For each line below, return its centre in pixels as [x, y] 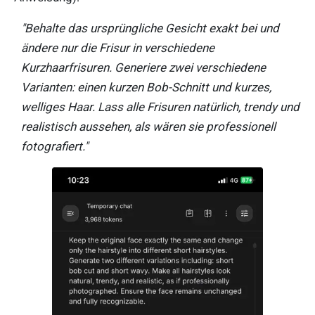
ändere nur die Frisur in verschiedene [118, 48]
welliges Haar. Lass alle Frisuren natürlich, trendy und [160, 107]
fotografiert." [54, 147]
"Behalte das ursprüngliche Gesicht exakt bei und [150, 28]
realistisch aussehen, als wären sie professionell [148, 127]
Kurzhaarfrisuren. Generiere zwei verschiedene [143, 68]
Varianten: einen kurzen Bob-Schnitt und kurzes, [146, 88]
